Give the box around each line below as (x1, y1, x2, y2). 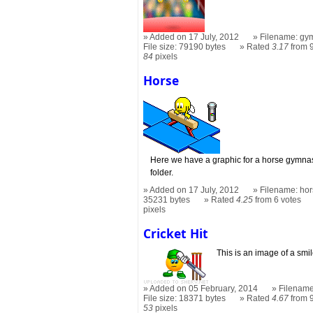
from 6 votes (253, 194, 302, 205)
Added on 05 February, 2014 (150, 284, 259, 294)
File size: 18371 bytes (143, 293, 226, 304)
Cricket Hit (143, 224, 209, 242)
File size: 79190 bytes (143, 42, 226, 52)
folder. (150, 167, 174, 177)
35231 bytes (143, 194, 191, 205)
